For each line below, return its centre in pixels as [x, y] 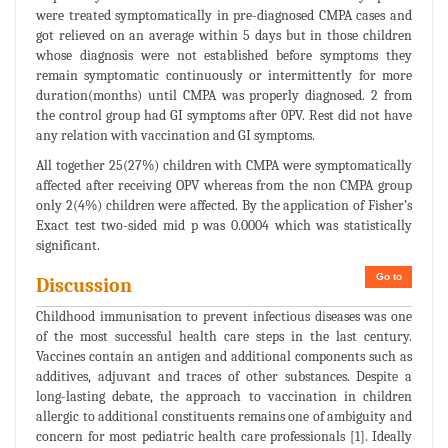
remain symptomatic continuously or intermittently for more [224, 75]
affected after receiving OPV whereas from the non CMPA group [224, 185]
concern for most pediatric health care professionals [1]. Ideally [224, 436]
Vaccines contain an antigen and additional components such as [224, 356]
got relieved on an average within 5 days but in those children [224, 35]
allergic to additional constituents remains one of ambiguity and [224, 416]
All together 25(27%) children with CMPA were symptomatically [224, 165]
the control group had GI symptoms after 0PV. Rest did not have [224, 115]
